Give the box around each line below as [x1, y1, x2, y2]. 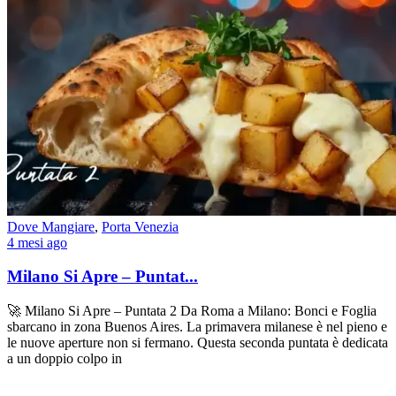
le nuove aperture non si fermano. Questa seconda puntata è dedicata [7, 335, 388, 351]
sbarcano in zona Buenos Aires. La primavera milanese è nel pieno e [7, 319, 387, 335]
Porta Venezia [102, 218, 179, 234]
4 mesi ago [7, 234, 67, 250]
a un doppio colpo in [7, 351, 122, 367]
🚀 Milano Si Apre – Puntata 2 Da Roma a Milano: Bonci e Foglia [7, 303, 377, 319]
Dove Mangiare [7, 218, 95, 234]
